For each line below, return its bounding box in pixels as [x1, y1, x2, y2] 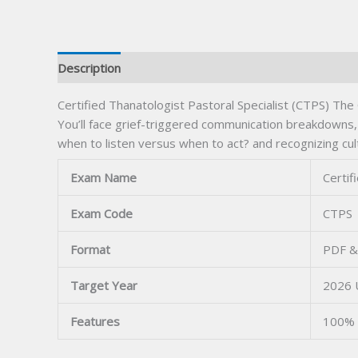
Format [70, 241, 110, 257]
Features [70, 312, 120, 329]
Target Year [70, 276, 137, 293]
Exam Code [70, 205, 133, 221]
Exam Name [70, 169, 137, 185]
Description [58, 59, 121, 76]
